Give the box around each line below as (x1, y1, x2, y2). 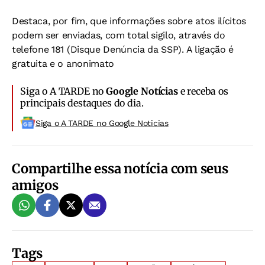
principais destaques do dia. (20, 96, 144, 109)
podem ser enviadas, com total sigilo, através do (12, 29, 225, 41)
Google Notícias (106, 85, 178, 97)
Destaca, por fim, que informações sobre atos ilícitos (12, 15, 247, 27)
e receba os (177, 85, 228, 97)
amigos (12, 176, 59, 193)
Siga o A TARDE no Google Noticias (35, 118, 169, 128)
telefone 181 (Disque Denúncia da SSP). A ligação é (12, 43, 234, 55)
